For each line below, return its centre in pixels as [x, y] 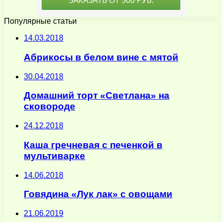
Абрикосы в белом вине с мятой [101, 57]
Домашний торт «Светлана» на [97, 96]
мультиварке [55, 156]
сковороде [50, 107]
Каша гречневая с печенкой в [93, 145]
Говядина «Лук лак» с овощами [98, 194]
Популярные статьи [40, 21]
